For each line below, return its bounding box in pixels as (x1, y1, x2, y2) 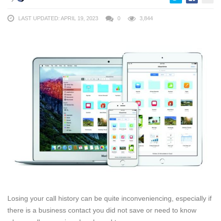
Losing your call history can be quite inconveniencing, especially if (7, 194, 212, 202)
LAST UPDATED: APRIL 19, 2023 (18, 15, 98, 21)
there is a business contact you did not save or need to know (7, 206, 196, 214)
